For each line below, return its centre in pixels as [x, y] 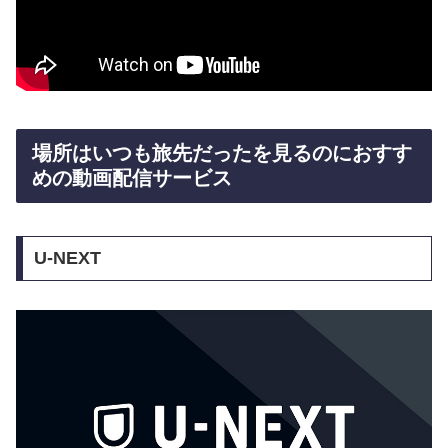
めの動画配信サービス [132, 178]
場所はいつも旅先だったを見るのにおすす [222, 153]
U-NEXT [67, 258]
